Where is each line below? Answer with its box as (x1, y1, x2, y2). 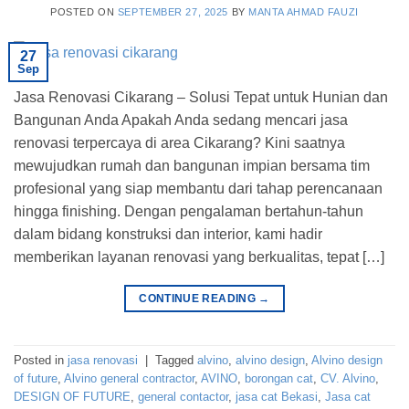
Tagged (155, 353, 197, 368)
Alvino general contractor (64, 372, 194, 386)
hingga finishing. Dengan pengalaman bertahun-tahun (14, 204, 363, 220)
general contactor (138, 390, 228, 404)
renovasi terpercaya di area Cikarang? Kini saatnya (14, 135, 345, 152)
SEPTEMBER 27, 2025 (117, 5, 228, 17)
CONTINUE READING (139, 292, 259, 306)
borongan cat (245, 372, 313, 386)
